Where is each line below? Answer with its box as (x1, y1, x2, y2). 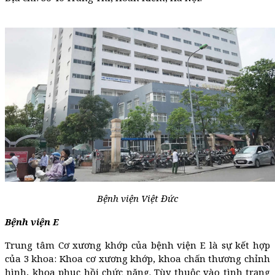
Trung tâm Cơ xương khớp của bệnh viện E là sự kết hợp (5, 238, 270, 251)
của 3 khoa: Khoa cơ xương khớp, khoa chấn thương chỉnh (5, 252, 270, 265)
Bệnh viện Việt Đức (97, 192, 178, 204)
